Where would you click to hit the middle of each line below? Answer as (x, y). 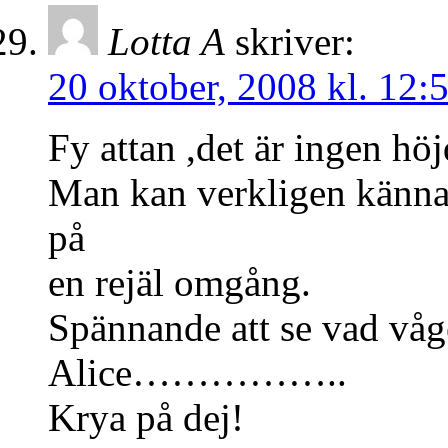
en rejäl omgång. (179, 283)
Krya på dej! (146, 418)
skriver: (295, 42)
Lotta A (166, 42)
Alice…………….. (197, 373)
